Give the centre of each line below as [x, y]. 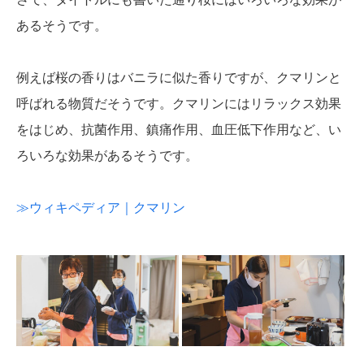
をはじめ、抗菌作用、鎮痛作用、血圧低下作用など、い [179, 129]
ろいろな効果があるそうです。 [107, 155]
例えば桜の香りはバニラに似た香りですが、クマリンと [179, 77]
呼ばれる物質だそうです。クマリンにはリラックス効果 [179, 103]
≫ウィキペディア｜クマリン [101, 207]
